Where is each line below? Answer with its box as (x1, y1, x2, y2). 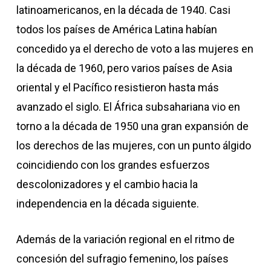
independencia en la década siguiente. (16, 197, 199, 210)
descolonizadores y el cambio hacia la (16, 178, 198, 191)
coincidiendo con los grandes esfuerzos (16, 158, 210, 171)
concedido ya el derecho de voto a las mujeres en (16, 42, 253, 55)
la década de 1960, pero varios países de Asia (16, 62, 232, 74)
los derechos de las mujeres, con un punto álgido (16, 139, 251, 152)
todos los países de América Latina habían (16, 23, 217, 36)
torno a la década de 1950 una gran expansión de (16, 120, 249, 132)
